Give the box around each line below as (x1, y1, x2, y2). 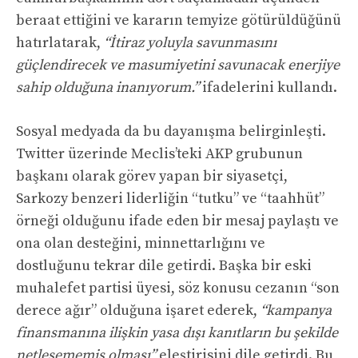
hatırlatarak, (16, 34, 104, 53)
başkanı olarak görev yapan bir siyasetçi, (16, 167, 288, 186)
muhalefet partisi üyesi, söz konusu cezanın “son (16, 279, 340, 298)
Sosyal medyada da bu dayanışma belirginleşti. (16, 122, 326, 141)
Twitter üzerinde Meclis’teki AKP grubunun (16, 145, 303, 164)
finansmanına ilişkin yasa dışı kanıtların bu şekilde (16, 324, 338, 343)
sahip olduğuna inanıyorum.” (16, 78, 199, 97)
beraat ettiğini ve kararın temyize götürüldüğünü (16, 11, 341, 30)
